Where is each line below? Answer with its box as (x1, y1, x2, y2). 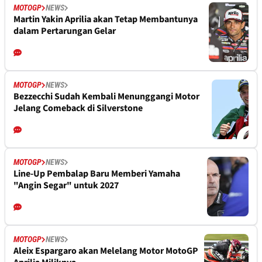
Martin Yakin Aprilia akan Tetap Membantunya (13, 13, 198, 26)
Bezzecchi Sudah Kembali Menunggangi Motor (13, 90, 199, 104)
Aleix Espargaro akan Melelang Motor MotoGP (13, 244, 198, 258)
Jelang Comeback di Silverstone (13, 102, 143, 115)
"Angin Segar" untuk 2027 (13, 179, 119, 192)
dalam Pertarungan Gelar (13, 25, 116, 38)
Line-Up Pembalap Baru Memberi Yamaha (13, 167, 180, 181)
